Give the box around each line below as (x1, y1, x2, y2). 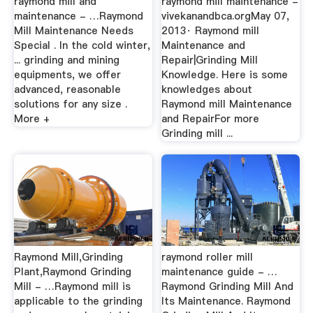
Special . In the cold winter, (13, 38, 150, 52)
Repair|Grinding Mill (161, 52, 259, 67)
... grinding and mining (13, 52, 119, 67)
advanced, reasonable (13, 82, 121, 96)
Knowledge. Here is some (161, 67, 289, 82)
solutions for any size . (13, 96, 127, 111)
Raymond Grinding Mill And (161, 279, 294, 293)
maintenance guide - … (161, 264, 278, 279)
